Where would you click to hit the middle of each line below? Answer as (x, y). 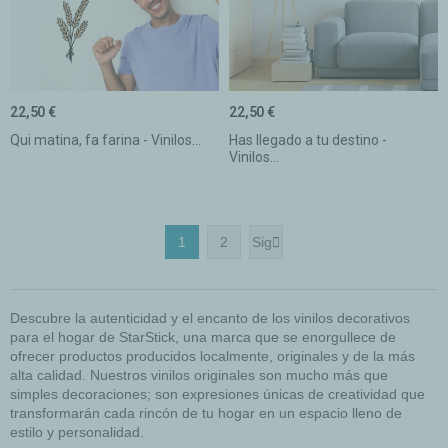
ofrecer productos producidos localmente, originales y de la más (212, 355)
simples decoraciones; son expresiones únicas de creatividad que (217, 393)
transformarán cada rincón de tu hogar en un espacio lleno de (206, 412)
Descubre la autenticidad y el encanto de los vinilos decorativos (210, 317)
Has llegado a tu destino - (308, 139)
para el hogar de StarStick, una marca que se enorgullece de (203, 336)
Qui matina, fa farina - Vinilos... (105, 139)
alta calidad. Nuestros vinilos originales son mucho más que (199, 374)
